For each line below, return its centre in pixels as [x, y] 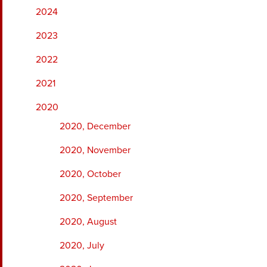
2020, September [96, 198]
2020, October [90, 174]
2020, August [88, 221]
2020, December [95, 126]
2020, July [82, 245]
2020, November [95, 150]
